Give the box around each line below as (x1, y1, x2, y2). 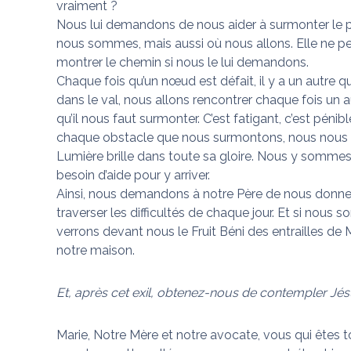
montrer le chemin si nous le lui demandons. (56, 55, 309, 70)
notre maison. (56, 243, 135, 258)
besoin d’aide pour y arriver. (56, 168, 210, 183)
